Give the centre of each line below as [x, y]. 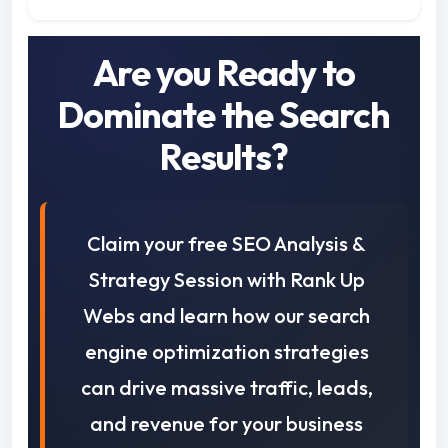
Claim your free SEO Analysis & [226, 244]
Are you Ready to [224, 73]
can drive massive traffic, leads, [226, 388]
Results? [224, 157]
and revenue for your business [226, 424]
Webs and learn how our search [226, 316]
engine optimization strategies [226, 352]
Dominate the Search [224, 115]
